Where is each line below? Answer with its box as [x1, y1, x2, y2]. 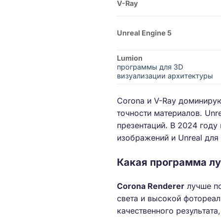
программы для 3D [117, 63, 183, 72]
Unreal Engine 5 [117, 29, 172, 37]
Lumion [117, 54, 143, 63]
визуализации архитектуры [117, 72, 213, 80]
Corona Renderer [117, 181, 184, 191]
